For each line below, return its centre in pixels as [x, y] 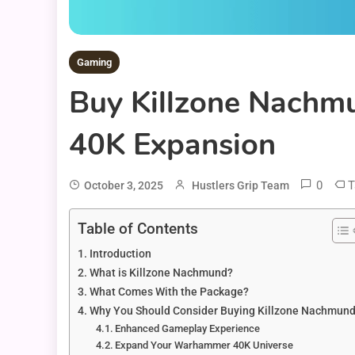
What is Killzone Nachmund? [161, 273]
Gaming [94, 63]
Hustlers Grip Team [240, 186]
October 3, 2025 [124, 186]
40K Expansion [172, 145]
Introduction [120, 254]
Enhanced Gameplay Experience [188, 329]
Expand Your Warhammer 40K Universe [204, 345]
